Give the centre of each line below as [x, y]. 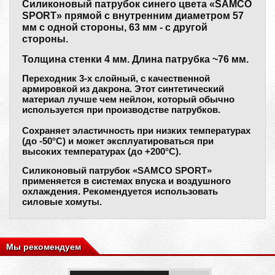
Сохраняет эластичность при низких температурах [136, 130]
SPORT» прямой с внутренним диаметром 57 [133, 15]
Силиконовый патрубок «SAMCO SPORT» [117, 170]
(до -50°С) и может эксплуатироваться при [118, 141]
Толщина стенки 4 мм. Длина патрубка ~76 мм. [135, 59]
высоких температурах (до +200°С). [102, 151]
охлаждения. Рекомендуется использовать [120, 191]
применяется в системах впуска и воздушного [126, 181]
